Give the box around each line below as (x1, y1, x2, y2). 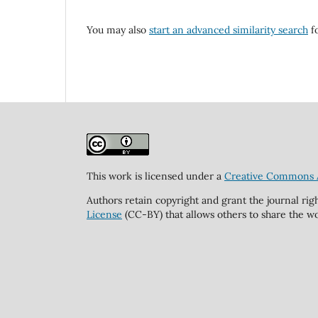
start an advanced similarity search (149, 23, 308, 37)
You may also (87, 23, 149, 37)
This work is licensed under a (87, 170, 224, 183)
